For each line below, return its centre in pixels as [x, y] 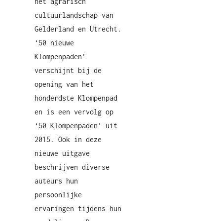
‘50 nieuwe [54, 43]
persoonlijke [58, 195]
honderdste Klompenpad [76, 98]
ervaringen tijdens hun [78, 208]
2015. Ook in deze [68, 139]
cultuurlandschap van [74, 15]
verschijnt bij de [68, 70]
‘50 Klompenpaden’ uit [76, 126]
